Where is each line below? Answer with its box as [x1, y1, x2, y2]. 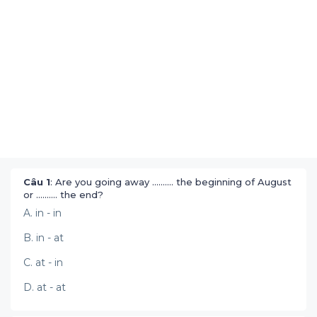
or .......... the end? [23, 189, 106, 200]
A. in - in [23, 207, 62, 219]
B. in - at [23, 231, 64, 244]
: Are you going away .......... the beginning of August [50, 176, 292, 188]
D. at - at [23, 281, 66, 294]
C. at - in [23, 256, 63, 269]
